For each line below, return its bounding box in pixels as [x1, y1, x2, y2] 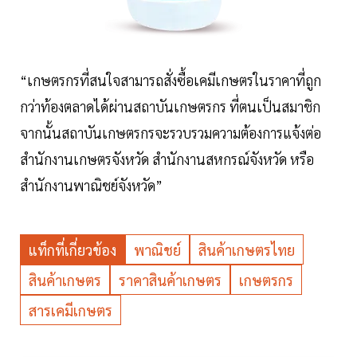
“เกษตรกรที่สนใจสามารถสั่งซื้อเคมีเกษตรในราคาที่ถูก [20, 71, 321, 90]
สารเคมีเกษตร [29, 301, 112, 320]
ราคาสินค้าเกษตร [119, 271, 222, 290]
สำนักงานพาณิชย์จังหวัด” [20, 176, 163, 195]
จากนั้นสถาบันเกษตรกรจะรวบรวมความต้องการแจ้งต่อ [20, 124, 321, 143]
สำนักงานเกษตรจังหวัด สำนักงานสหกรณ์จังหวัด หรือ [20, 150, 314, 169]
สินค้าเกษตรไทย [198, 241, 295, 260]
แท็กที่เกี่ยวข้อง [29, 241, 116, 260]
